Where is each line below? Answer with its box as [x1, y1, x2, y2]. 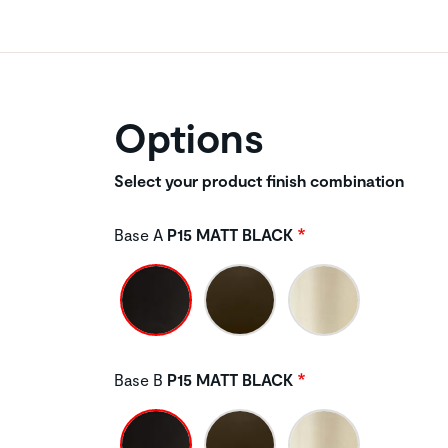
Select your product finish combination [114, 170, 404, 190]
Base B [114, 369, 163, 389]
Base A [114, 224, 163, 244]
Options [114, 112, 264, 161]
